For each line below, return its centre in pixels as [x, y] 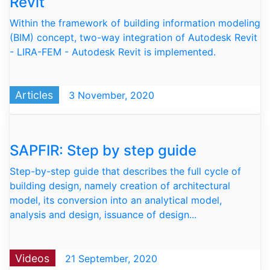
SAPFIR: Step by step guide [103, 151]
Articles [34, 95]
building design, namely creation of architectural [120, 186]
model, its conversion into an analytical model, [116, 200]
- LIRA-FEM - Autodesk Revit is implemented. [113, 52]
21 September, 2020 [109, 258]
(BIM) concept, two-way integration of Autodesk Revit [133, 37]
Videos [33, 258]
